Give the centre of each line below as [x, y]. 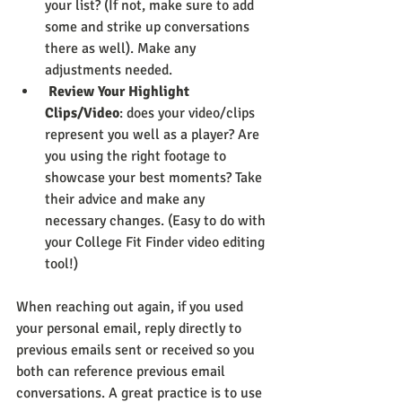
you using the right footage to [137, 157]
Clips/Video [82, 114]
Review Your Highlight [121, 92]
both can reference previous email [122, 372]
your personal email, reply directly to [131, 329]
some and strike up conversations [149, 27]
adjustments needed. [109, 70]
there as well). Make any [122, 49]
